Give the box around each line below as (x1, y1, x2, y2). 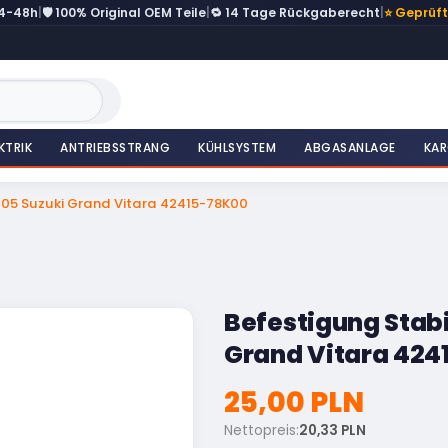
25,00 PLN (224, 382, 364, 422)
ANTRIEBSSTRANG (60, 138, 170, 156)
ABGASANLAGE (304, 138, 396, 156)
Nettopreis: (224, 420, 299, 440)
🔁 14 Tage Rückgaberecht (210, 4, 380, 21)
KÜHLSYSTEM (198, 138, 276, 156)
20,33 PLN (299, 420, 366, 440)
